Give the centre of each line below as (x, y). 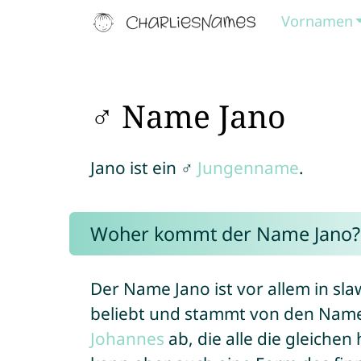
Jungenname (248, 168)
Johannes (127, 338)
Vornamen (317, 21)
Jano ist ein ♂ (143, 168)
